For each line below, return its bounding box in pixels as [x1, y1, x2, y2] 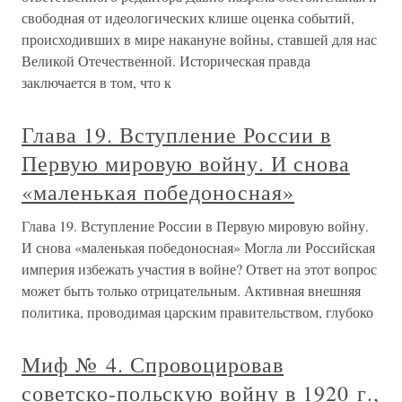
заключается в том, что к [22, 73, 171, 92]
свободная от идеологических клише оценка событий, [22, 8, 354, 27]
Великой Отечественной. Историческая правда [22, 51, 310, 70]
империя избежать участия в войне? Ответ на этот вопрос [22, 259, 377, 278]
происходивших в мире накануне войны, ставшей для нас [22, 30, 377, 48]
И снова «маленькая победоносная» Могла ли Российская [22, 238, 375, 257]
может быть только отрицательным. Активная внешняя [22, 281, 361, 300]
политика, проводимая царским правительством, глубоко [22, 302, 373, 321]
